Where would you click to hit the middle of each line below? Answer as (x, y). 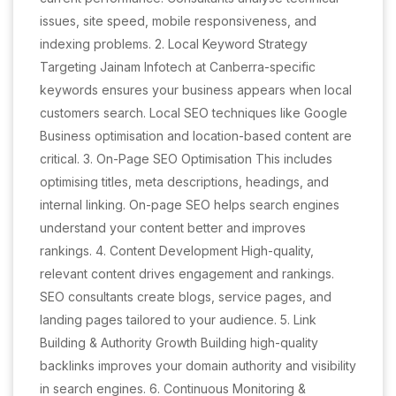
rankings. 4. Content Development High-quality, (177, 251)
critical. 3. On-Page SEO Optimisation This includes (186, 159)
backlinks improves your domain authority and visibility (198, 366)
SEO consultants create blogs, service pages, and (186, 297)
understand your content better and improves (173, 228)
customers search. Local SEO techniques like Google (194, 113)
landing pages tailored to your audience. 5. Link (178, 320)
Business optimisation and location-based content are (196, 136)
